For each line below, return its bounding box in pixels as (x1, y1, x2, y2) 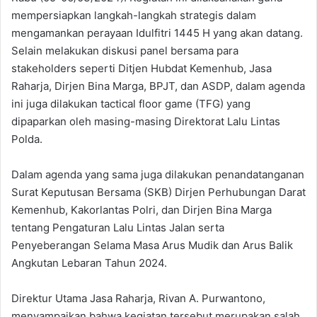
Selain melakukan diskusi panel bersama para (11, 43, 238, 57)
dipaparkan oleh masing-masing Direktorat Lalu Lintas (11, 114, 280, 128)
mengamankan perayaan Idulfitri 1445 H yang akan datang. (11, 25, 303, 40)
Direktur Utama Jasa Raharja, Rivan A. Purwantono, (11, 291, 265, 305)
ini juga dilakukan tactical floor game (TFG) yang (11, 96, 250, 110)
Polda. (11, 132, 42, 146)
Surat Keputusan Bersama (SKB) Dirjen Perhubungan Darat (11, 185, 306, 199)
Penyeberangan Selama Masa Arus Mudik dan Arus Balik (11, 238, 293, 252)
